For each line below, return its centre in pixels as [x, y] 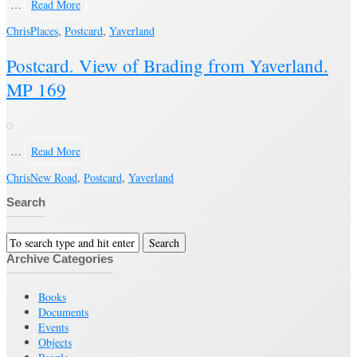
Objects [55, 342]
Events [53, 327]
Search [26, 202]
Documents [63, 312]
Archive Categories [60, 258]
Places [44, 31]
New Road [54, 177]
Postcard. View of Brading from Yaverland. [167, 66]
